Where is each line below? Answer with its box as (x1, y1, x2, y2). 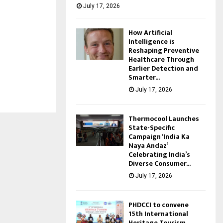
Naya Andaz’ (128, 139, 168, 151)
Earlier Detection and (128, 62, 198, 74)
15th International (128, 208, 188, 220)
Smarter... (128, 71, 160, 83)
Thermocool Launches (128, 112, 199, 124)
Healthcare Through (128, 53, 194, 65)
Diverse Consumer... (128, 157, 191, 169)
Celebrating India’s (128, 148, 190, 160)
